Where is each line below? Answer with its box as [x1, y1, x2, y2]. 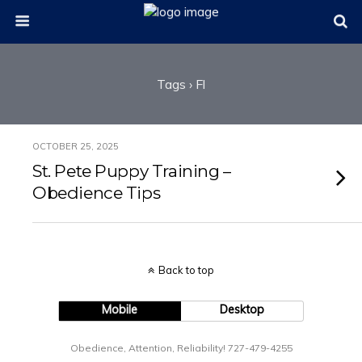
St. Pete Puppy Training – [32, 161, 231, 181]
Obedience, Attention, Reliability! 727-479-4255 [69, 342, 293, 354]
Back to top [158, 263, 214, 276]
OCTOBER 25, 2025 [32, 141, 119, 152]
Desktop [220, 302, 265, 317]
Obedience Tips [32, 183, 161, 203]
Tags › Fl [157, 76, 205, 92]
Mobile [102, 302, 138, 317]
